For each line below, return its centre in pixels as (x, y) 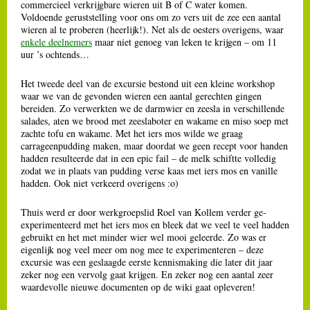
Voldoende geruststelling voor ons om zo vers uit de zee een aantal (151, 17)
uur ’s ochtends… (55, 54)
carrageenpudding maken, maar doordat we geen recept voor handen (154, 145)
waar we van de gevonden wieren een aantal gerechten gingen (141, 95)
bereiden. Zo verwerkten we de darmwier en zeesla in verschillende (153, 108)
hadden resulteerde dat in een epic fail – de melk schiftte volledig (148, 158)
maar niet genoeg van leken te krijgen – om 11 (184, 42)
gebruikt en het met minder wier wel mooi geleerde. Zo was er (144, 237)
